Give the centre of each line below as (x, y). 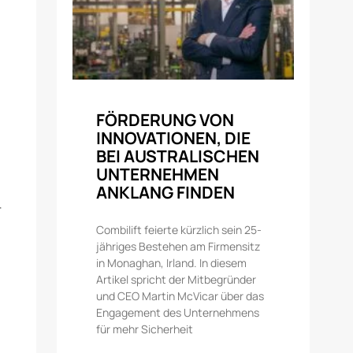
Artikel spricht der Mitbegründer (176, 279)
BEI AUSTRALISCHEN (178, 156)
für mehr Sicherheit (145, 329)
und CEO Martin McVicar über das (180, 295)
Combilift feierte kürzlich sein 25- (179, 229)
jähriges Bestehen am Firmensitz (178, 246)
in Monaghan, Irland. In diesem (172, 262)
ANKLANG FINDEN (166, 192)
